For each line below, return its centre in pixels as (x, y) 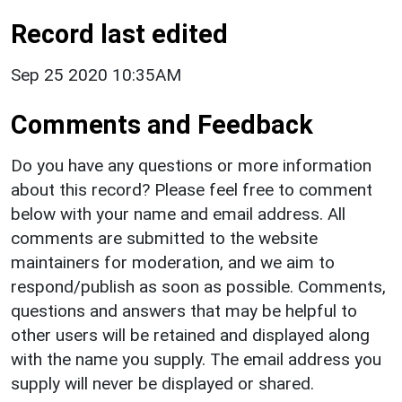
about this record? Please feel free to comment (192, 189)
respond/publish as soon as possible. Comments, (198, 286)
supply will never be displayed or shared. (162, 383)
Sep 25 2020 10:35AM (96, 74)
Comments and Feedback (162, 124)
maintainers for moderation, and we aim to (173, 262)
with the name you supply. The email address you (196, 359)
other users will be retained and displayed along (190, 335)
